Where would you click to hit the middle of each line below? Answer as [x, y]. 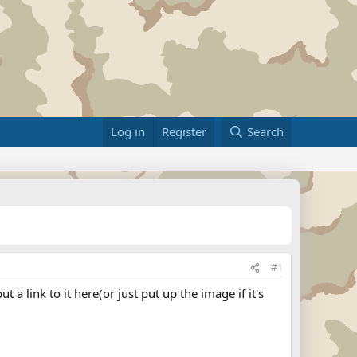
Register [184, 131]
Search [265, 131]
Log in [128, 131]
